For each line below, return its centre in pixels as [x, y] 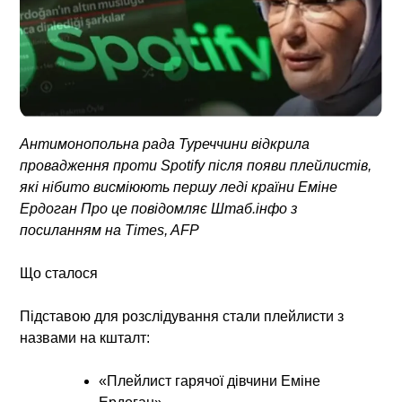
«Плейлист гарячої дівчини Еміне [210, 380]
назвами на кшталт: [85, 337]
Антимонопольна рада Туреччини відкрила [165, 144]
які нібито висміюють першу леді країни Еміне [179, 187]
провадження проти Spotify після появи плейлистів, [196, 165]
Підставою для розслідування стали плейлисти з [182, 316]
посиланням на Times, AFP [110, 230]
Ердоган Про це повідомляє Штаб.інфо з [159, 208]
